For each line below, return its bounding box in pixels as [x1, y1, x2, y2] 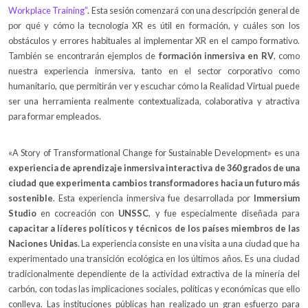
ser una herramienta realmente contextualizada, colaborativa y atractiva [8, 95, 300, 107]
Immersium [254, 192, 300, 203]
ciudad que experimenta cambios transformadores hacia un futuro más [8, 177, 300, 188]
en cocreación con [36, 207, 119, 219]
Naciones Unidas [8, 237, 78, 249]
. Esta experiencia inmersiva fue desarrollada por [53, 192, 254, 203]
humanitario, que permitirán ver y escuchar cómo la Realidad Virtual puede [8, 80, 300, 91]
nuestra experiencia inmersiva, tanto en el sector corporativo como [8, 65, 300, 76]
